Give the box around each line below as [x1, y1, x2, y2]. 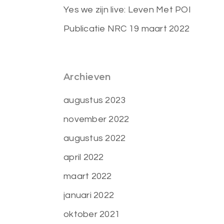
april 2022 [63, 152, 104, 162]
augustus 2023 [63, 95, 126, 105]
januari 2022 [63, 190, 114, 200]
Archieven [63, 71, 111, 82]
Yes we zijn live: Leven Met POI [63, 5, 191, 14]
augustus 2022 [63, 133, 126, 143]
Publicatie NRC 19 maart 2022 [63, 24, 190, 33]
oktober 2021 [63, 209, 120, 219]
